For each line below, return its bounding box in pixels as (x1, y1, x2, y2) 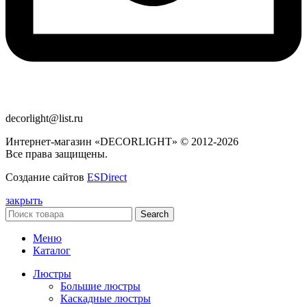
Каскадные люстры (60, 293, 151, 305)
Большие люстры (60, 280, 140, 293)
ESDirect (87, 171, 127, 184)
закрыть (5, 195, 42, 207)
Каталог (33, 245, 71, 257)
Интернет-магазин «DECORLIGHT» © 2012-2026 (5, 136, 238, 148)
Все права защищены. (5, 148, 108, 160)
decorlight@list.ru (5, 112, 83, 125)
